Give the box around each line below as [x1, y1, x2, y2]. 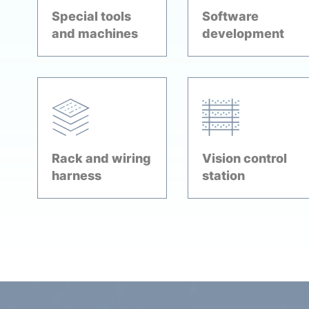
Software [201, 9, 259, 23]
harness [51, 168, 101, 183]
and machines [51, 26, 138, 41]
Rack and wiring [51, 151, 151, 166]
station [201, 168, 245, 183]
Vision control [201, 151, 287, 166]
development [201, 26, 284, 41]
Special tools [51, 9, 131, 23]
